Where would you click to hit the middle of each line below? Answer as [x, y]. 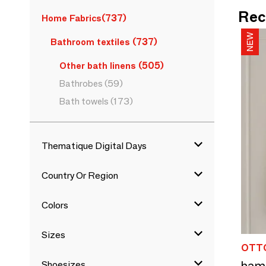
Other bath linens [98, 66]
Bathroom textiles [90, 42]
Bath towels [84, 101]
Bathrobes [81, 83]
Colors [55, 205]
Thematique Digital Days [94, 146]
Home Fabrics [72, 18]
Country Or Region [80, 175]
